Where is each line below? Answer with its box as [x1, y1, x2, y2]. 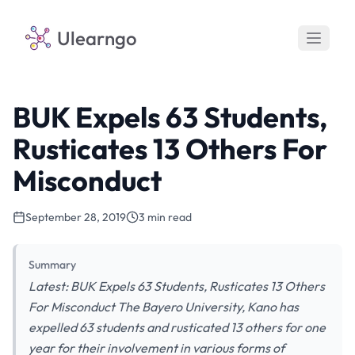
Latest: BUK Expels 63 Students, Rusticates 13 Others [29, 278, 325, 294]
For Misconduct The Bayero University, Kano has [29, 299, 299, 315]
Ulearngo [57, 26, 137, 50]
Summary [29, 258, 76, 272]
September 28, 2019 [25, 210, 126, 224]
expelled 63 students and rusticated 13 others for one [29, 319, 326, 335]
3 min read [139, 210, 192, 224]
